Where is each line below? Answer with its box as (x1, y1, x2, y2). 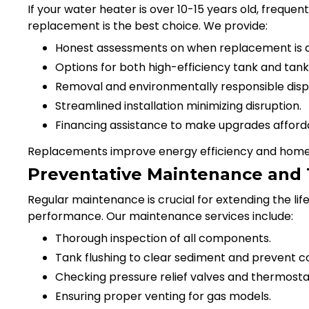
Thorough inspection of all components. (55, 230, 271, 246)
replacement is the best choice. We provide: (28, 17, 268, 34)
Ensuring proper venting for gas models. (55, 288, 271, 304)
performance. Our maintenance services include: (28, 208, 293, 224)
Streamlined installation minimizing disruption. (55, 97, 301, 114)
